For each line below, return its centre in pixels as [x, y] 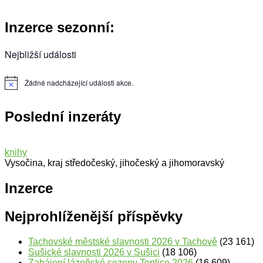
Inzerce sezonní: [60, 28]
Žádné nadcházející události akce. [79, 83]
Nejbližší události [41, 55]
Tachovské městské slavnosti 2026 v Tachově [123, 242]
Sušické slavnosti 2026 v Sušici [94, 252]
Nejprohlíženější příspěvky [94, 217]
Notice [14, 86]
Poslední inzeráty [63, 117]
